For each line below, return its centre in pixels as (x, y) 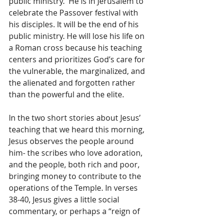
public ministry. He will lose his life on (78, 36)
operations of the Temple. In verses (74, 188)
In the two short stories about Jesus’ (76, 118)
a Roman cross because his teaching (76, 48)
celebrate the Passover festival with (74, 13)
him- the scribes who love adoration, (77, 153)
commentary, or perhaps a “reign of (75, 211)
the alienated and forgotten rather (73, 83)
